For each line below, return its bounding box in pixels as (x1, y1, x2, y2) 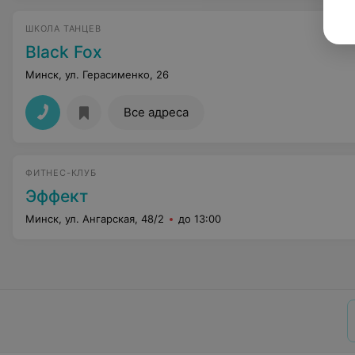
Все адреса (124, 105, 189, 120)
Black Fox (25, 42, 102, 62)
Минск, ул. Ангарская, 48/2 (25, 212, 164, 225)
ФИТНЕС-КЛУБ (25, 167, 97, 178)
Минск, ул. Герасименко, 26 (25, 68, 169, 81)
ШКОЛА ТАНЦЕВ (25, 23, 101, 34)
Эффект (25, 186, 88, 206)
